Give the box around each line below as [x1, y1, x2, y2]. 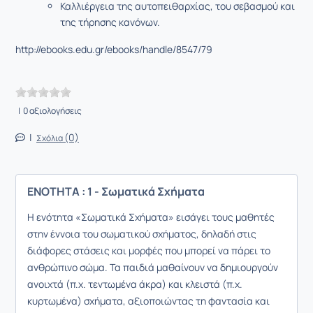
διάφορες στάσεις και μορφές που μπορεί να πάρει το [27, 243, 270, 257]
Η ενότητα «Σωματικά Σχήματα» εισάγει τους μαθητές [27, 210, 275, 224]
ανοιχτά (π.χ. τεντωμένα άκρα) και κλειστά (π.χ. [27, 277, 242, 291]
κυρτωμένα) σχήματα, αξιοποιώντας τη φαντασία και [27, 293, 270, 307]
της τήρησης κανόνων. [60, 15, 160, 29]
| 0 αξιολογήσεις [15, 104, 82, 117]
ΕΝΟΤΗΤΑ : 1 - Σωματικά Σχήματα [27, 183, 205, 199]
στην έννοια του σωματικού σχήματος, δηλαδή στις [27, 226, 256, 240]
